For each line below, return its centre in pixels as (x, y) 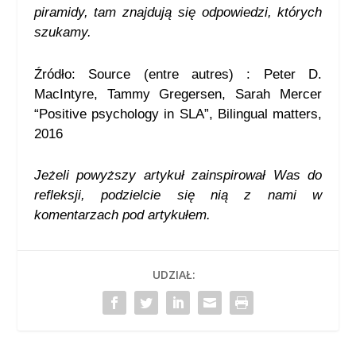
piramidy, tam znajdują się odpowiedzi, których (178, 13)
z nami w (283, 195)
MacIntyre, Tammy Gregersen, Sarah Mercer (178, 94)
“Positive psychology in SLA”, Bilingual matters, (178, 114)
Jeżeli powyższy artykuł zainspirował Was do (178, 175)
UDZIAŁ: (174, 275)
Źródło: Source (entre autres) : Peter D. (178, 74)
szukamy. (62, 33)
